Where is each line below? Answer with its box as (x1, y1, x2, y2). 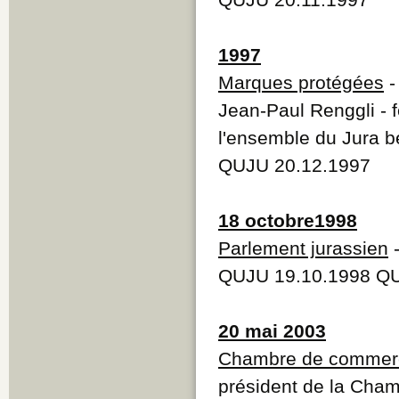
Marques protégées (218, 71, 384, 93)
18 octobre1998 (218, 209, 357, 231)
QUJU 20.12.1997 (218, 154, 370, 175)
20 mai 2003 (218, 320, 326, 341)
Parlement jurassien (218, 237, 388, 258)
